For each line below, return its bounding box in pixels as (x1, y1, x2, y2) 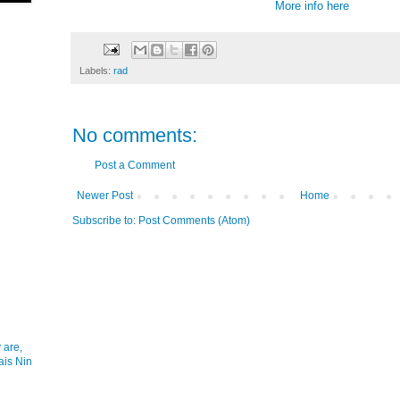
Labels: (79, 65, 113, 77)
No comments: (72, 124, 197, 147)
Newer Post (77, 189, 133, 203)
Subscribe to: (72, 214, 138, 228)
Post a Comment (95, 159, 175, 172)
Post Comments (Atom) (138, 214, 250, 228)
